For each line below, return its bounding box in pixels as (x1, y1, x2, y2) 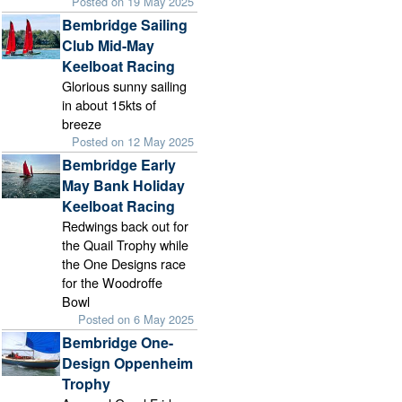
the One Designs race (62, 254, 187, 274)
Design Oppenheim (62, 353, 194, 374)
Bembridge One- (62, 332, 174, 354)
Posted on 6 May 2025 (78, 310, 195, 328)
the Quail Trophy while (62, 235, 189, 255)
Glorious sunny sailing (62, 75, 188, 95)
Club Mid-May (62, 34, 155, 56)
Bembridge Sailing (62, 13, 188, 35)
